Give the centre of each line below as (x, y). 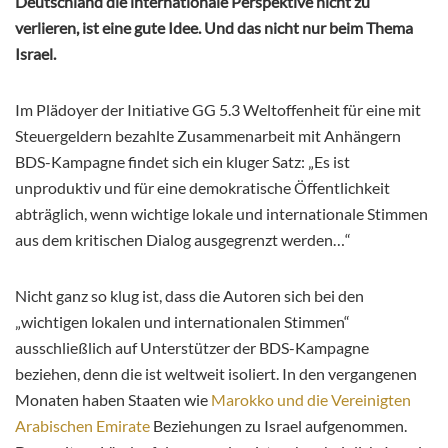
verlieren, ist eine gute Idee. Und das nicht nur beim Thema (214, 28)
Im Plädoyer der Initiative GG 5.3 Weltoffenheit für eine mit (218, 110)
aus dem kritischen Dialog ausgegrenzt (148, 240)
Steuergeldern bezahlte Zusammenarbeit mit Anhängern (208, 136)
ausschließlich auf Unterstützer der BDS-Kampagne (192, 348)
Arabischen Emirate (82, 426)
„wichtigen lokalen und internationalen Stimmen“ (182, 322)
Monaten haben (71, 400)
